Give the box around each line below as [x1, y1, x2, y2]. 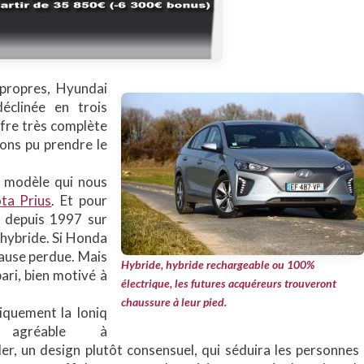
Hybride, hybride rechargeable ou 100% [120, 258, 314, 271]
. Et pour [51, 192, 107, 209]
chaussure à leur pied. [120, 295, 227, 309]
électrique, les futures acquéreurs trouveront [120, 276, 336, 290]
